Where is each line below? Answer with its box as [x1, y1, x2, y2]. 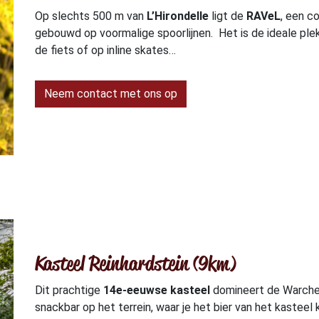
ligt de [209, 9, 246, 23]
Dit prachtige [35, 283, 103, 297]
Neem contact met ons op [44, 87, 177, 101]
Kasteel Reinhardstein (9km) [35, 249, 236, 276]
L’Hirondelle [147, 9, 209, 23]
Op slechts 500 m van [35, 9, 147, 23]
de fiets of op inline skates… [35, 43, 176, 58]
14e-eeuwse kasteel [103, 283, 210, 297]
